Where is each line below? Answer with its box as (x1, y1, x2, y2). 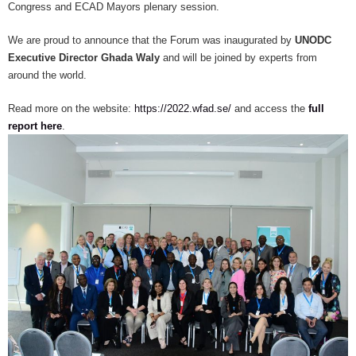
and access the (231, 102, 308, 114)
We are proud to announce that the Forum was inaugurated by (8, 33, 295, 46)
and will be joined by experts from (160, 51, 317, 64)
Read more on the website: (8, 102, 134, 114)
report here (8, 119, 62, 132)
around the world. (8, 68, 87, 81)
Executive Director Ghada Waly (8, 51, 160, 64)
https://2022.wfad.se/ (134, 102, 231, 114)
